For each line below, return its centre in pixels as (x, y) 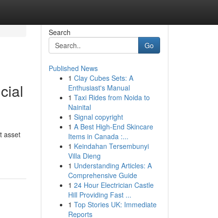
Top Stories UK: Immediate (115, 204)
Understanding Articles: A (113, 165)
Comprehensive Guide (102, 175)
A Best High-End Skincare (113, 127)
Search (59, 32)
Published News (73, 68)
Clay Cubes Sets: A (103, 78)
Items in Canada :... (98, 136)
